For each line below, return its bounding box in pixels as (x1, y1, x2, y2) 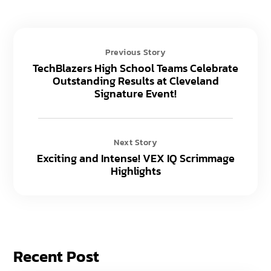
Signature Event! (94, 85, 177, 102)
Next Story (114, 135, 157, 149)
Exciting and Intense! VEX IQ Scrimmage (36, 149, 235, 166)
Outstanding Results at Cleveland (52, 72, 219, 89)
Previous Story (105, 45, 166, 59)
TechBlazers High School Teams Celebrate (33, 59, 238, 76)
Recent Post (13, 244, 100, 268)
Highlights (110, 162, 161, 179)
